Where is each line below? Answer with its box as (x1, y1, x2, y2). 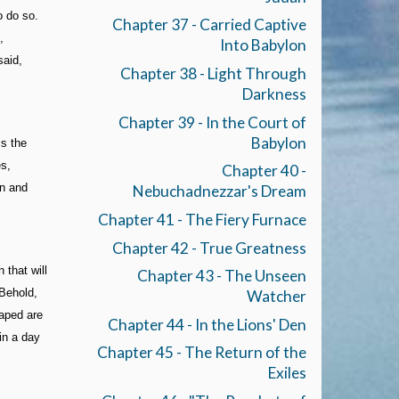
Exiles (267, 363, 306, 383)
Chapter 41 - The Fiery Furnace (97, 209, 306, 229)
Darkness (241, 84, 306, 103)
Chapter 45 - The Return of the (96, 343, 306, 362)
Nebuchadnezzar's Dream (132, 182, 306, 201)
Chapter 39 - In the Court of (118, 112, 306, 132)
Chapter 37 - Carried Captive (111, 15, 306, 35)
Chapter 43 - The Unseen (136, 266, 306, 286)
